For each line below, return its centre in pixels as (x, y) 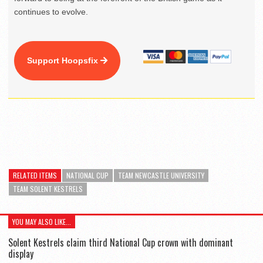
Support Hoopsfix (64, 60)
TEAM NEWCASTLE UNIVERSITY (161, 175)
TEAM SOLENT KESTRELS (48, 188)
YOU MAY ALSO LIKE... (42, 221)
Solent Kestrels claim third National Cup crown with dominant (121, 242)
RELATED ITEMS (35, 175)
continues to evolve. (51, 11)
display (21, 253)
